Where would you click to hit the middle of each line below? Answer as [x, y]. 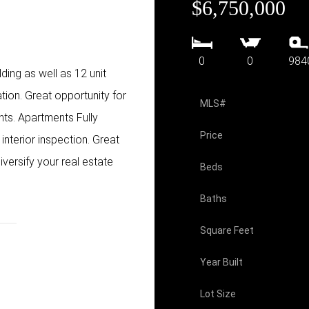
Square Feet [227, 231]
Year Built [221, 262]
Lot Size [218, 294]
